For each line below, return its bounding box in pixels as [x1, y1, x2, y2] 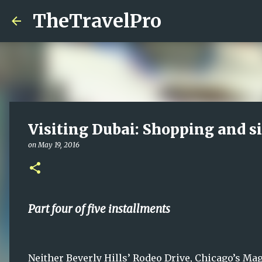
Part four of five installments [28, 202, 170, 216]
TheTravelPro [33, 9, 161, 33]
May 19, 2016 [38, 140, 80, 149]
